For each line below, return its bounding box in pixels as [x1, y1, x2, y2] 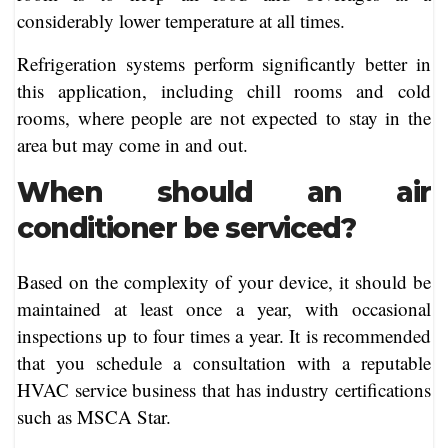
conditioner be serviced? [17, 210, 356, 245]
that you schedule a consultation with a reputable [17, 350, 431, 376]
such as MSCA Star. [17, 404, 171, 430]
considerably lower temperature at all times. [17, 7, 345, 33]
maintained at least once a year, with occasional [17, 296, 431, 322]
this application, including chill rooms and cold [17, 77, 431, 103]
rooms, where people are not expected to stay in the [17, 104, 431, 130]
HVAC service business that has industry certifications [17, 377, 431, 403]
